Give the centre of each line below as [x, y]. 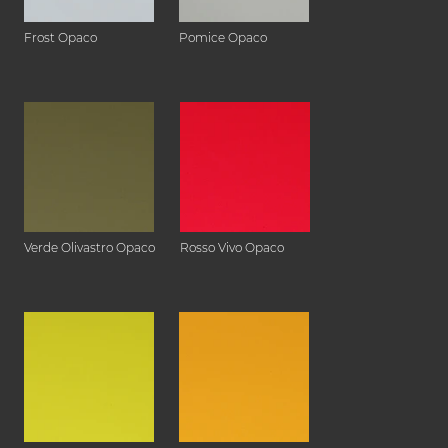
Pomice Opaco [223, 38]
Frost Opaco [60, 38]
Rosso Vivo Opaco [232, 248]
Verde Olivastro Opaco [89, 248]
